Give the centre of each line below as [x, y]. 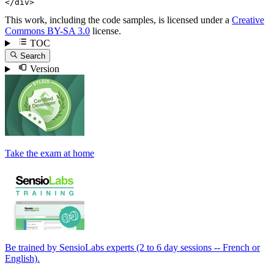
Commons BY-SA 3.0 [47, 31]
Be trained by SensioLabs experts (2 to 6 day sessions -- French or [132, 248]
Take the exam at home [50, 154]
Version [43, 69]
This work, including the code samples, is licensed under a [118, 20]
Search [33, 56]
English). [22, 259]
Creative [248, 20]
